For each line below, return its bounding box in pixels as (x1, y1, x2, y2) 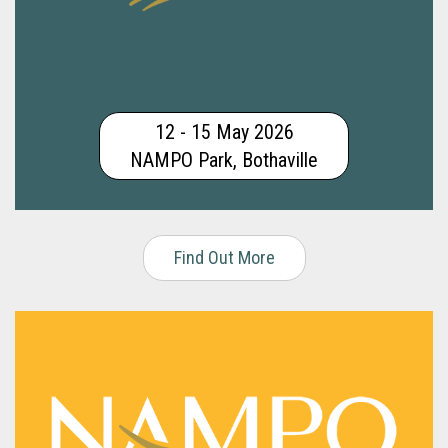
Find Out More (173, 246, 275, 268)
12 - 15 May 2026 (154, 119, 294, 144)
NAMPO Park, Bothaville (130, 147, 318, 172)
